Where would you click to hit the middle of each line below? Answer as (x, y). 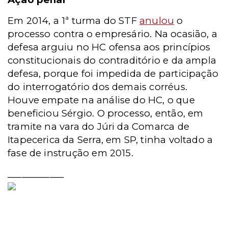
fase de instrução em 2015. (70, 153)
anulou (157, 21)
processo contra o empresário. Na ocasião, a (113, 34)
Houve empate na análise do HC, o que (101, 100)
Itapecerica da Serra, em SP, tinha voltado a (110, 140)
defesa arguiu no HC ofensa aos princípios (109, 47)
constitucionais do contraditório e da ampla (112, 60)
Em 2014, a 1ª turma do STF (74, 21)
